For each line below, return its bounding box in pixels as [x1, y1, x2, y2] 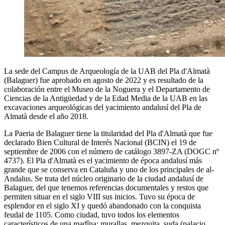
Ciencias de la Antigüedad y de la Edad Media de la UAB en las [4, 93, 207, 102]
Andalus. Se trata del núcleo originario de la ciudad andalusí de [4, 174, 203, 183]
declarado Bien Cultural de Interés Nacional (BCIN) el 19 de [4, 138, 196, 147]
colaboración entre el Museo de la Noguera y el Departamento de [4, 84, 210, 93]
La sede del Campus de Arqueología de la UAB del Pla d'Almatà [4, 66, 210, 75]
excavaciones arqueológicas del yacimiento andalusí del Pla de [4, 102, 201, 111]
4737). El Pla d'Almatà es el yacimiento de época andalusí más [4, 156, 202, 165]
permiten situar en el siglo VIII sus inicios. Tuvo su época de [4, 192, 195, 201]
